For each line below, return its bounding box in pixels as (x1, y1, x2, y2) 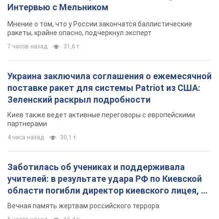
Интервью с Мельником (7, 1, 109, 12)
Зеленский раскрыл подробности (7, 94, 151, 105)
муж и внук (7, 197, 54, 207)
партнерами (7, 119, 47, 128)
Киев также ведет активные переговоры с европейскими (7, 110, 195, 119)
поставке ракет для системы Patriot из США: (7, 82, 200, 93)
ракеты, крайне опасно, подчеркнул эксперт (7, 28, 152, 37)
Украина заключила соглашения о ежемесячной (7, 70, 212, 81)
